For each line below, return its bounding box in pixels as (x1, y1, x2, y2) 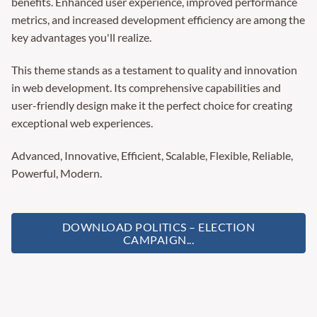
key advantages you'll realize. (11, 30, 151, 45)
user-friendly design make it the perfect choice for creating (11, 98, 292, 112)
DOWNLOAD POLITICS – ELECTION (62, 220, 255, 234)
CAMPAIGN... (122, 233, 195, 246)
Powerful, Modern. (11, 166, 102, 180)
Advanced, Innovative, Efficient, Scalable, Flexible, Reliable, (11, 148, 293, 162)
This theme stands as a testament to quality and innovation (11, 62, 297, 76)
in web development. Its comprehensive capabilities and (11, 80, 281, 94)
